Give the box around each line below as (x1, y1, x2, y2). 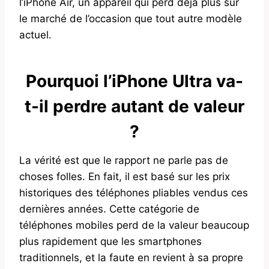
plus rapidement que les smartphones (19, 235, 202, 247)
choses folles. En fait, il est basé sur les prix (19, 170, 230, 183)
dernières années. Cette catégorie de (19, 202, 199, 215)
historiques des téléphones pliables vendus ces (19, 186, 248, 199)
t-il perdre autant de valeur (25, 95, 244, 116)
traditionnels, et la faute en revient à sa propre (19, 251, 243, 264)
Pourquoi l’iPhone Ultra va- (26, 70, 243, 91)
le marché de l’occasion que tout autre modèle (19, 12, 242, 25)
